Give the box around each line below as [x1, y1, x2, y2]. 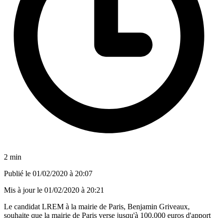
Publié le [4, 169, 33, 178]
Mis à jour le [4, 185, 44, 194]
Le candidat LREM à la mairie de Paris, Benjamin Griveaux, [4, 202, 190, 211]
